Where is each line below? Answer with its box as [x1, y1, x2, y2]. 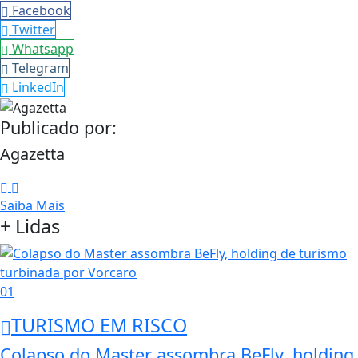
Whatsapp [12, 40, 74, 58]
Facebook [12, 2, 70, 20]
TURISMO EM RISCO [11, 312, 187, 338]
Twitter [12, 21, 55, 39]
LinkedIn [12, 78, 64, 97]
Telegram [12, 59, 69, 78]
